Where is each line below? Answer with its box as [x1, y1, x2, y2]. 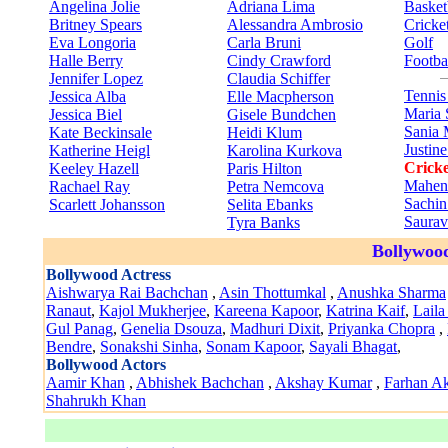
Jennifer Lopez [49, 70, 143, 87]
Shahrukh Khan [46, 392, 146, 409]
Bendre [46, 338, 92, 355]
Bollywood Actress [46, 266, 171, 283]
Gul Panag [46, 320, 113, 337]
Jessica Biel [49, 106, 122, 123]
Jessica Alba [49, 88, 126, 105]
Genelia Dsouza [121, 320, 222, 337]
